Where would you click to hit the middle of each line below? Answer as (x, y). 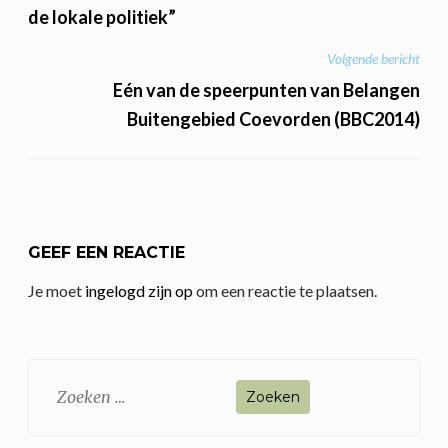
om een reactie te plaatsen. (285, 290)
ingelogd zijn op (139, 290)
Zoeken (68, 389)
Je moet (56, 290)
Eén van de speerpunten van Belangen (266, 90)
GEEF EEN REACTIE (106, 252)
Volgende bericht (373, 58)
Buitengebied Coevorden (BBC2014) (273, 119)
